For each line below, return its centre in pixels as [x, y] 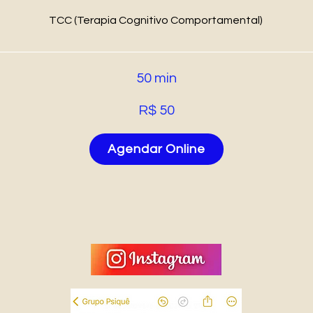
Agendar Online [156, 149]
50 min [156, 78]
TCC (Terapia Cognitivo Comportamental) [156, 20]
